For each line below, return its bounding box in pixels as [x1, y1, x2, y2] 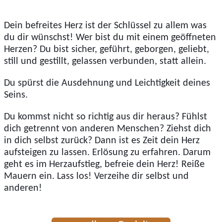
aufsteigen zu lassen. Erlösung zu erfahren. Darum [4, 147, 211, 158]
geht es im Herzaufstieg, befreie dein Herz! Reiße [4, 159, 205, 169]
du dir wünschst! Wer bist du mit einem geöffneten [4, 32, 216, 43]
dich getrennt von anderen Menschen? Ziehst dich [4, 123, 211, 134]
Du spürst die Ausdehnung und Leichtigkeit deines [4, 78, 210, 88]
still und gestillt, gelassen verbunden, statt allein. [4, 56, 206, 66]
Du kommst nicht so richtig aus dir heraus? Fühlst [4, 111, 207, 122]
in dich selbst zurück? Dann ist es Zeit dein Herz [4, 135, 200, 146]
